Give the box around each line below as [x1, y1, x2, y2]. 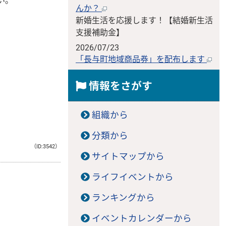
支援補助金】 [76, 28, 124, 38]
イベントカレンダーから [91, 213, 192, 224]
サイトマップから [91, 151, 164, 162]
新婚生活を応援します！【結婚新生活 [76, 16, 213, 26]
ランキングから [91, 193, 155, 203]
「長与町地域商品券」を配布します [76, 54, 207, 65]
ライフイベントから [91, 172, 174, 183]
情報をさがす [86, 80, 152, 93]
